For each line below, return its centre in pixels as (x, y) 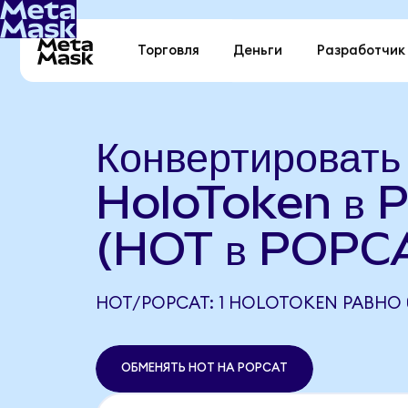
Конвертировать (248, 155)
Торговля (169, 51)
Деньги (258, 51)
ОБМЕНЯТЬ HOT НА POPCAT (204, 368)
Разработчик (361, 51)
